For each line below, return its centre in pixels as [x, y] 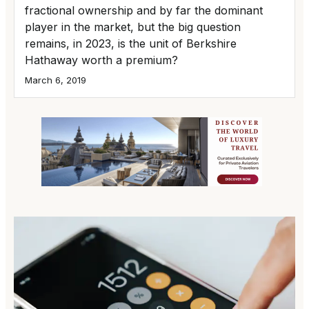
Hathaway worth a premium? [101, 60]
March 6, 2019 [56, 80]
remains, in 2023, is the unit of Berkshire [131, 43]
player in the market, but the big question [133, 27]
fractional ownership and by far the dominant [144, 10]
